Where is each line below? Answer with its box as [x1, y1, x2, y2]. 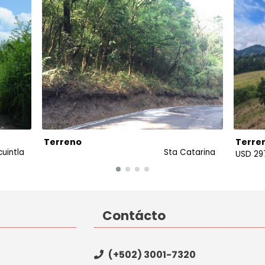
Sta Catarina [164, 146, 216, 158]
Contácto [102, 206, 166, 224]
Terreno [44, 135, 82, 148]
